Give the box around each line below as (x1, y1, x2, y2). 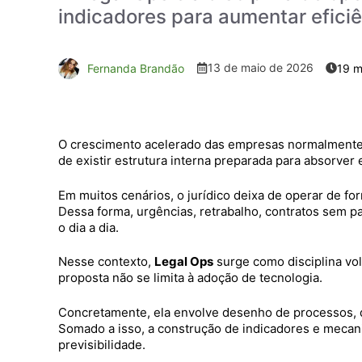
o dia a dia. (58, 219, 119, 235)
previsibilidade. (58, 336, 145, 352)
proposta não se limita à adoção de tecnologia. (58, 270, 322, 285)
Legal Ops (154, 254, 213, 269)
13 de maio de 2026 (208, 61, 314, 74)
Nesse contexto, (58, 254, 154, 269)
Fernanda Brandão (87, 61, 184, 75)
